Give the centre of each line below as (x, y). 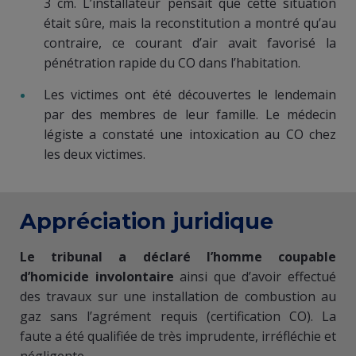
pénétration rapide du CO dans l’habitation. (172, 62)
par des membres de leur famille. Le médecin (190, 114)
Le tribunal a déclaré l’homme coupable (178, 256)
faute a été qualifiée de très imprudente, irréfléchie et (178, 336)
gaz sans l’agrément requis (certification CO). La (178, 316)
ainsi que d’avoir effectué (255, 276)
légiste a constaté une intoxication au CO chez (190, 134)
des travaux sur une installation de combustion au (178, 296)
